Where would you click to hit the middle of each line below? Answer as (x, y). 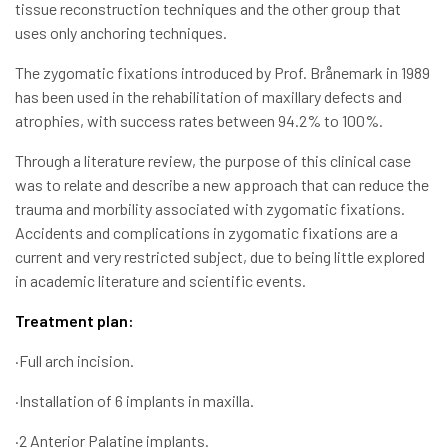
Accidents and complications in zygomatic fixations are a (206, 233)
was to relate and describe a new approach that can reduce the (222, 185)
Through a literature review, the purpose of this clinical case (213, 161)
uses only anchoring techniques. (121, 33)
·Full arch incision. (74, 361)
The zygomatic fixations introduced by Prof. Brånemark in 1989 (222, 73)
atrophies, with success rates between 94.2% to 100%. (199, 121)
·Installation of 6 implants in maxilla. (134, 401)
